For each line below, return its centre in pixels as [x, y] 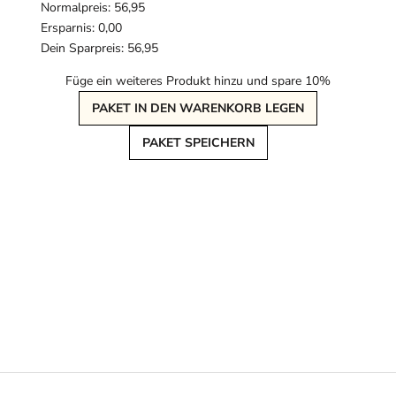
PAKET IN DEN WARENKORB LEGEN [198, 109]
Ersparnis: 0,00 [82, 28]
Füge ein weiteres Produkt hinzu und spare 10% [198, 81]
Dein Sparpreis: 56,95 [100, 49]
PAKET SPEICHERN [198, 143]
